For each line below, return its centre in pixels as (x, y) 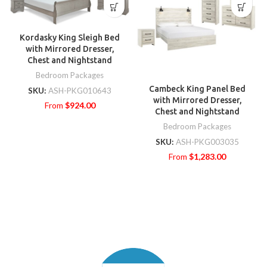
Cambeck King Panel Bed (197, 89)
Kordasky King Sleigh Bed (70, 38)
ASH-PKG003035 (207, 142)
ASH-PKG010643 (80, 91)
